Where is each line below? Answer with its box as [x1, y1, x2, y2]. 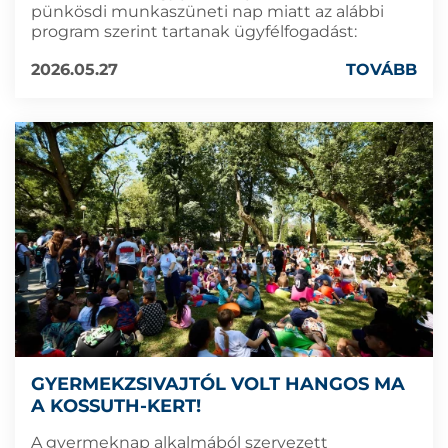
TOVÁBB [346, 59, 417, 79]
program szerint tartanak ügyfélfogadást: [31, 21, 357, 41]
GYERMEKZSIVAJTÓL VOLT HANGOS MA [31, 373, 405, 396]
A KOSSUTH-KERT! [31, 395, 201, 418]
